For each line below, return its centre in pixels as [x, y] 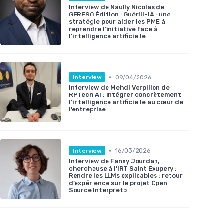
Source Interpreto [98, 190]
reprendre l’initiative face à [113, 29]
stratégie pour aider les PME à [117, 21]
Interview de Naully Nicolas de [116, 7]
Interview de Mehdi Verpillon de [119, 88]
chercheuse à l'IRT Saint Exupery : [123, 168]
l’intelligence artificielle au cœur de [126, 102]
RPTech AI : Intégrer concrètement [125, 95]
